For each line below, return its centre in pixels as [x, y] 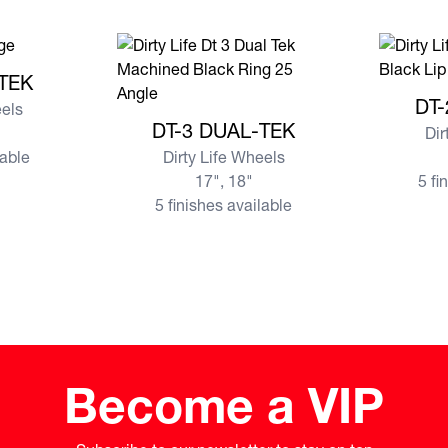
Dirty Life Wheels [223, 157]
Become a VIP [224, 406]
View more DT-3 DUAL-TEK [213, 116]
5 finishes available [224, 205]
